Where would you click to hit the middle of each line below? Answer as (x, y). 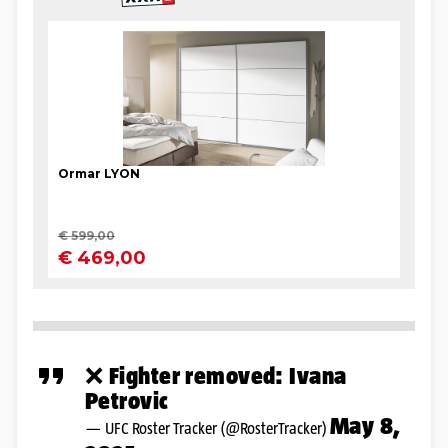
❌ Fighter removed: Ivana (216, 375)
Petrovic (127, 400)
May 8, (365, 425)
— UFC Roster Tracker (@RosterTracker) (207, 428)
